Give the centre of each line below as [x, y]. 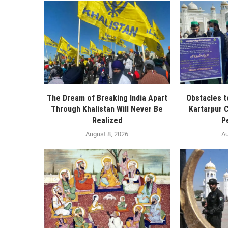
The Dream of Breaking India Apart [107, 98]
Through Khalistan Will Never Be [107, 109]
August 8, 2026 [107, 134]
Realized [107, 121]
